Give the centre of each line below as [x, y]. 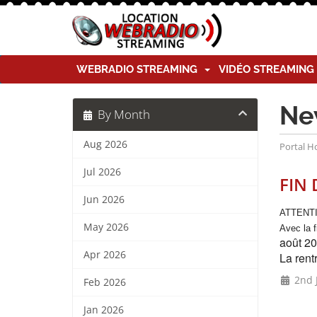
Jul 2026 [102, 172]
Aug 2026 [105, 144]
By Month [121, 114]
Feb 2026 [105, 282]
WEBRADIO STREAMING [140, 69]
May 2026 [106, 227]
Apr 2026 [105, 255]
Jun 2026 [104, 200]
